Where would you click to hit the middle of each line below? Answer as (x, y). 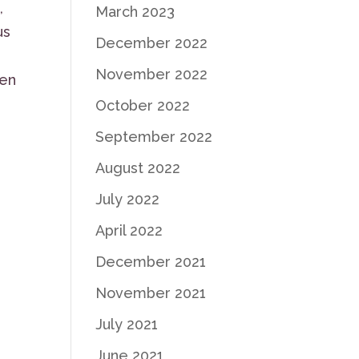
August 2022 (138, 168)
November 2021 (151, 293)
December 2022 (152, 43)
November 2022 (152, 74)
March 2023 (135, 12)
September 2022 (154, 137)
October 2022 (143, 105)
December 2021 (151, 262)
